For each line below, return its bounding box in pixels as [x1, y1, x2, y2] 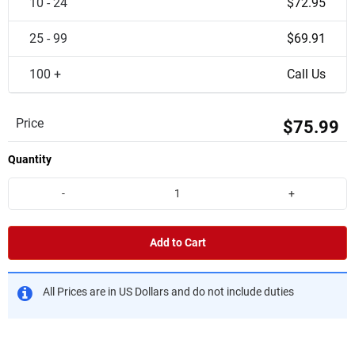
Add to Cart [149, 235, 206, 250]
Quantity [8, 153, 52, 166]
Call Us [287, 67, 326, 82]
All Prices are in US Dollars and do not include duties [43, 284, 294, 299]
